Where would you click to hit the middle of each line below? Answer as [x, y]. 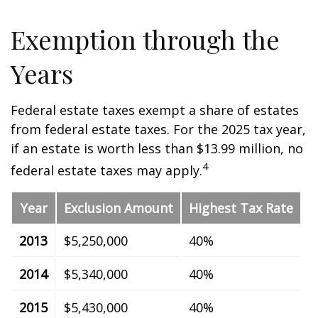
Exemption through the [145, 39]
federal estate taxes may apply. [106, 171]
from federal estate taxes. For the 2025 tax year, [158, 130]
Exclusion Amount [119, 208]
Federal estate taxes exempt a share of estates [155, 110]
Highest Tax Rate [241, 208]
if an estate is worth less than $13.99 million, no [157, 149]
